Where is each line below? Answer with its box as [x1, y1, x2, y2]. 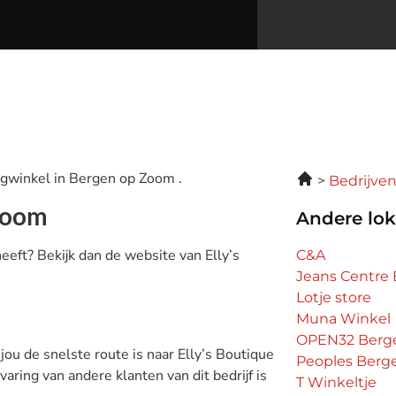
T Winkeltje [296, 374, 377, 391]
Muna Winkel [296, 310, 392, 327]
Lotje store [296, 289, 372, 306]
